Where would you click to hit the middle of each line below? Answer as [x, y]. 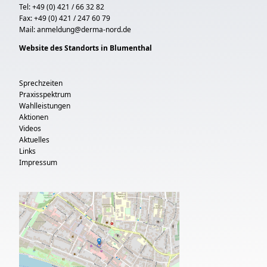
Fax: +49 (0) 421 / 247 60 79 [65, 18]
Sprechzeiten [41, 83]
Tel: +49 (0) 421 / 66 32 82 [62, 7]
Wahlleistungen [45, 106]
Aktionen [34, 117]
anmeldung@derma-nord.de [84, 30]
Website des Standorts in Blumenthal [86, 48]
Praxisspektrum [45, 94]
